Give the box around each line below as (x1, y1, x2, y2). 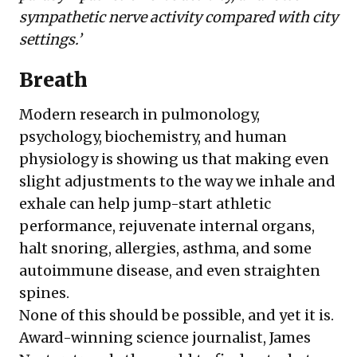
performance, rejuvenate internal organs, (19, 217, 315, 236)
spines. (19, 284, 73, 303)
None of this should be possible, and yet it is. (19, 306, 334, 325)
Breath (19, 68, 88, 93)
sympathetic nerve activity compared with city (19, 8, 338, 27)
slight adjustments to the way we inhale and (19, 172, 335, 191)
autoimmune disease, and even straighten (19, 261, 320, 280)
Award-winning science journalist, (19, 328, 269, 347)
